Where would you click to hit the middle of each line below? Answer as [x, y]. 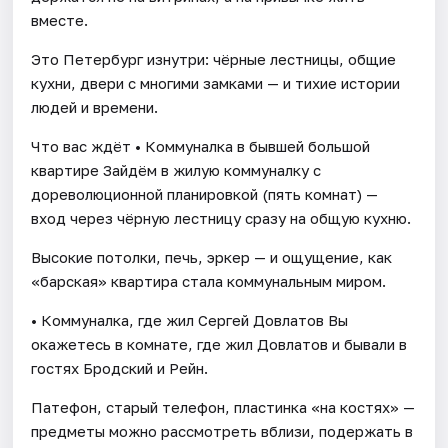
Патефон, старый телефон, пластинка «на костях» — [223, 406]
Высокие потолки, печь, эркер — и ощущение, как [212, 256]
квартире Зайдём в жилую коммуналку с [176, 169]
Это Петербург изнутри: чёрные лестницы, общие [214, 58]
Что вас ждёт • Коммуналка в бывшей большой [201, 145]
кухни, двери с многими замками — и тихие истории [216, 82]
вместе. [60, 19]
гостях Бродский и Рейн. [120, 367]
